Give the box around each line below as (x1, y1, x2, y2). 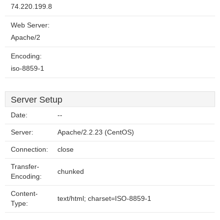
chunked (57, 168, 84, 175)
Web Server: (11, 22, 50, 29)
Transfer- (11, 163, 39, 170)
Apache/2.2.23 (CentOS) (57, 129, 134, 136)
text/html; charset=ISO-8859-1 (57, 195, 151, 202)
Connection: (11, 146, 48, 153)
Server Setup (11, 95, 62, 105)
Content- (11, 190, 38, 197)
